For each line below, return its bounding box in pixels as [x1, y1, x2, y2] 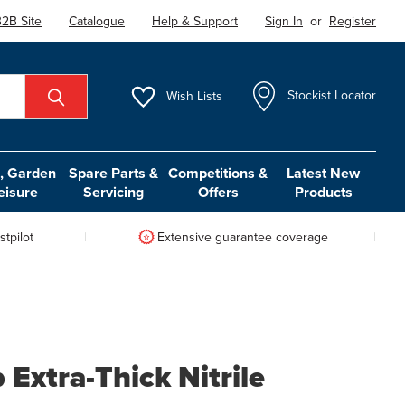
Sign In [265, 11, 304, 31]
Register [329, 11, 377, 31]
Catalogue [69, 11, 126, 31]
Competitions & [168, 162, 268, 184]
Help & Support [152, 11, 239, 31]
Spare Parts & [68, 162, 158, 184]
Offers [197, 181, 239, 202]
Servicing [82, 181, 144, 202]
